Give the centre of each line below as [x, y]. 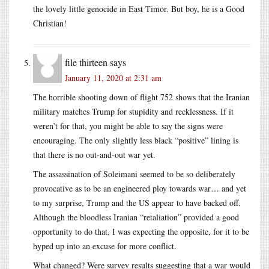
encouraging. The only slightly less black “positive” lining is [136, 140]
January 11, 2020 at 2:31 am [113, 77]
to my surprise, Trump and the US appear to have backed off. [137, 202]
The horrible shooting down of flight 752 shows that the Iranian [141, 97]
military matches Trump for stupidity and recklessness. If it [133, 111]
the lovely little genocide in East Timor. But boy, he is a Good [139, 8]
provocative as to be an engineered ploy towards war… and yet [140, 188]
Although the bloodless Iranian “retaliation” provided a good [136, 217]
